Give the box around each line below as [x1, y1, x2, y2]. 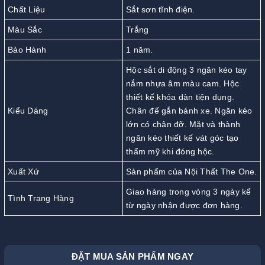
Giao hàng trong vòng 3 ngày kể [126, 186, 251, 196]
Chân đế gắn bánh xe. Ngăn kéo [126, 105, 253, 115]
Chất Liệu [8, 4, 46, 14]
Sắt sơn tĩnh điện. [126, 4, 195, 14]
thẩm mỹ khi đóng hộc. [126, 146, 215, 156]
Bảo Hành [8, 44, 46, 54]
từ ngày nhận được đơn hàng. [126, 200, 243, 210]
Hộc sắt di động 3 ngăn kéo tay [126, 64, 247, 75]
